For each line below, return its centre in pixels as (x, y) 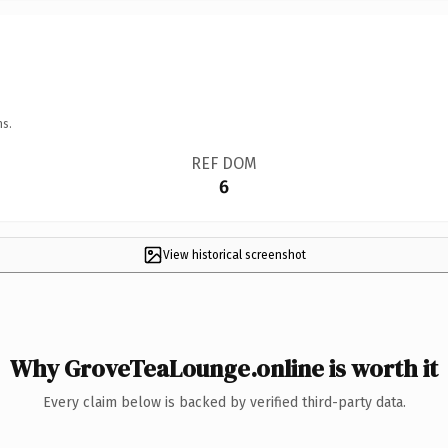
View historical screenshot (234, 254)
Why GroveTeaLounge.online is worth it (224, 368)
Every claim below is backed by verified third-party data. (224, 402)
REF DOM (223, 163)
